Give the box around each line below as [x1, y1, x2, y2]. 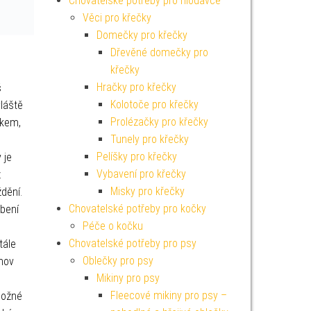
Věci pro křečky [82, 11, 151, 24]
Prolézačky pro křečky [110, 115, 208, 128]
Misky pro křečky [110, 185, 185, 198]
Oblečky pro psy [82, 254, 153, 267]
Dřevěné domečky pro [110, 46, 208, 59]
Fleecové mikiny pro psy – [110, 289, 227, 302]
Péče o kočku [82, 219, 143, 233]
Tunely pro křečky [110, 133, 189, 146]
